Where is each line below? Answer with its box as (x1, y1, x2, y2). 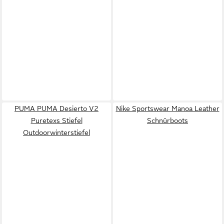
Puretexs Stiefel (30, 116, 82, 124)
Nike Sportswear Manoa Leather (115, 104, 219, 112)
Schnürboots (147, 116, 188, 124)
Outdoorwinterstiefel (23, 128, 90, 136)
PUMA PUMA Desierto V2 (14, 104, 98, 112)
